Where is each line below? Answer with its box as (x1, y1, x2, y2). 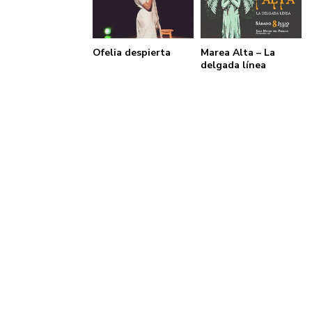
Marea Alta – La (201, 45, 275, 59)
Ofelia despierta (93, 45, 171, 59)
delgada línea (201, 58, 266, 72)
